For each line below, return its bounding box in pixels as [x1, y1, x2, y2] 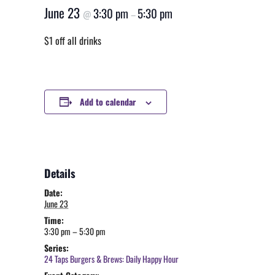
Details [44, 165, 76, 181]
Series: [44, 241, 69, 254]
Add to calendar [80, 95, 136, 108]
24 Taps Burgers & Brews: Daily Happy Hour [44, 252, 179, 265]
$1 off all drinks [44, 33, 101, 48]
